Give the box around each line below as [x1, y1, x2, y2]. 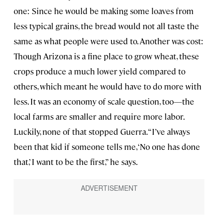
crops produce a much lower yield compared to [14, 66, 185, 77]
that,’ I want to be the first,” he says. [14, 156, 138, 167]
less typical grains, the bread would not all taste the [14, 20, 199, 32]
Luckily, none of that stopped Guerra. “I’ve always [14, 126, 190, 137]
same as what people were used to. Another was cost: [14, 36, 203, 47]
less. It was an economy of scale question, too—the [14, 96, 194, 107]
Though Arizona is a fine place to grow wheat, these [14, 51, 199, 62]
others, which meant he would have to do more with [14, 81, 201, 92]
